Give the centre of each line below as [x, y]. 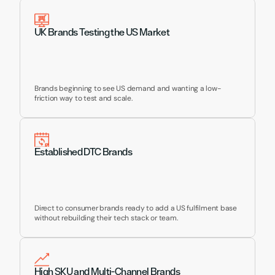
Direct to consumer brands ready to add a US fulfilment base [136, 208]
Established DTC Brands [83, 152]
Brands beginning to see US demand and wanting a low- [128, 88]
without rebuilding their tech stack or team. [106, 218]
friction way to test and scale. [83, 98]
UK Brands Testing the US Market [102, 32]
